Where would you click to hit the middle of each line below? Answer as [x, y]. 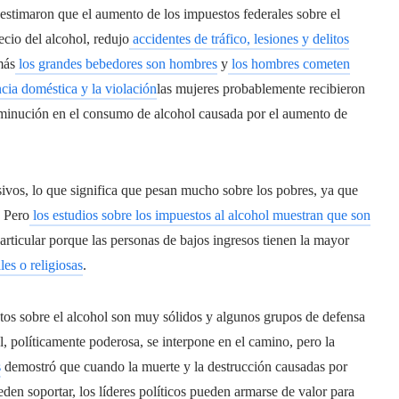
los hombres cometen [289, 63]
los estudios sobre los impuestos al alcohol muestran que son [200, 215]
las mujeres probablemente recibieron [261, 88]
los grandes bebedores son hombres [116, 63]
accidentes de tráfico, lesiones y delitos [239, 38]
